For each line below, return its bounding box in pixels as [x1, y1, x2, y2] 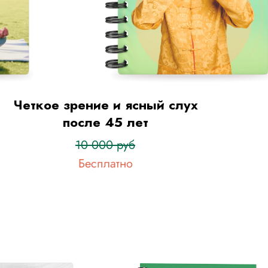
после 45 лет [62, 112, 148, 132]
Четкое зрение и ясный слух [13, 95, 198, 114]
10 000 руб [75, 136, 135, 154]
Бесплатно [78, 155, 133, 172]
